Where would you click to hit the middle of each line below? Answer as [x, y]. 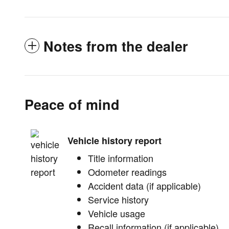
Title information [121, 158]
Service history [118, 200]
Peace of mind [72, 105]
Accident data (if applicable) [144, 186]
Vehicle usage [117, 213]
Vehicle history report [114, 140]
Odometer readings [127, 172]
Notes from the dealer [116, 46]
